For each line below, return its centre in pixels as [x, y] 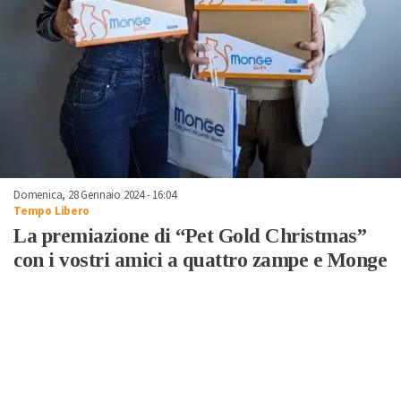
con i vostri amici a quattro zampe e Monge [200, 260]
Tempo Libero [51, 211]
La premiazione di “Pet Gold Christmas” [190, 235]
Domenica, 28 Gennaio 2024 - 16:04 [95, 195]
